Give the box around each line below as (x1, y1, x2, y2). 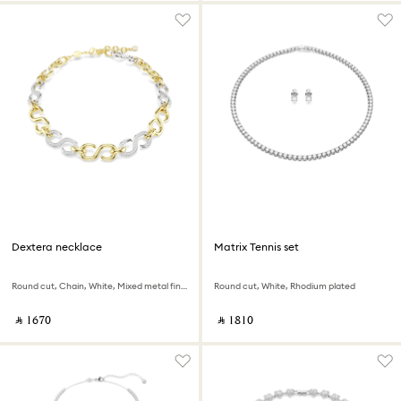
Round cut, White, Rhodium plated (214, 280, 355, 292)
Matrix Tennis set (214, 240, 299, 253)
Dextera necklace (12, 240, 102, 253)
